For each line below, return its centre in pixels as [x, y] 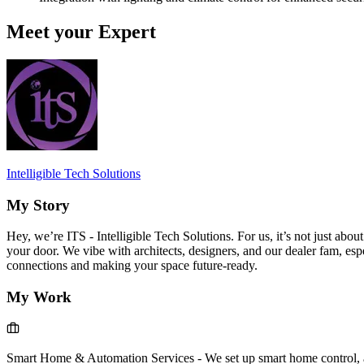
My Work [39, 297]
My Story [38, 205]
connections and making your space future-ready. [132, 266]
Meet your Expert [81, 31]
